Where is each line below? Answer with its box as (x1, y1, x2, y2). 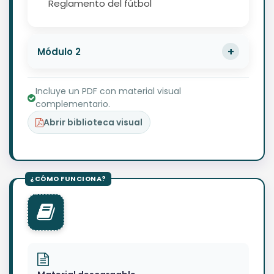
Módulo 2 (37, 45, 81, 58)
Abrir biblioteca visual (43, 116, 143, 129)
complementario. (35, 98, 110, 111)
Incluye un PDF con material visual (35, 85, 181, 98)
